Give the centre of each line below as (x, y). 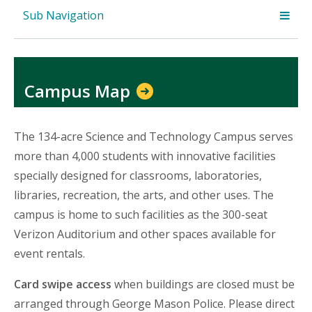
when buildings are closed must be (203, 284)
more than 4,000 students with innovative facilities (145, 156)
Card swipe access (63, 284)
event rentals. (51, 254)
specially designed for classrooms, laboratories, (138, 176)
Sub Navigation (63, 15)
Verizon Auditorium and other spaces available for (145, 234)
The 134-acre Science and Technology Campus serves (154, 137)
